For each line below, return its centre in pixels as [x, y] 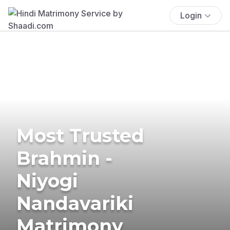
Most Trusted [80, 135]
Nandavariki [75, 203]
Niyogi [47, 180]
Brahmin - [64, 158]
